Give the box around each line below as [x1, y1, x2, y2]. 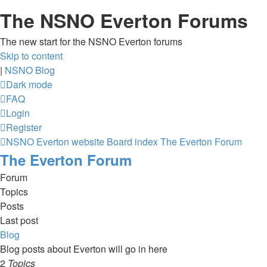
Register [6, 120, 42, 134]
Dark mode [6, 77, 52, 91]
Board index [107, 135, 158, 148]
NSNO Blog [5, 63, 55, 77]
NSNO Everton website [6, 135, 104, 148]
